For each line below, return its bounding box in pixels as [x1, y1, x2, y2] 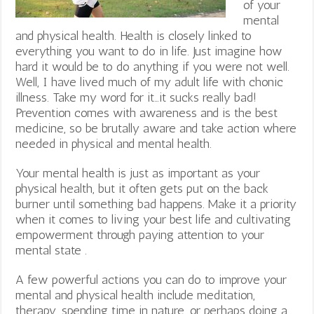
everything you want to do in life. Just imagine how [15, 43, 283, 59]
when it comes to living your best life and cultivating [15, 211, 292, 227]
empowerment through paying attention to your [15, 226, 265, 243]
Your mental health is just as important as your [15, 165, 261, 181]
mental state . [15, 242, 88, 258]
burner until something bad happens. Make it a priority [15, 196, 297, 212]
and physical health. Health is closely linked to [15, 27, 252, 43]
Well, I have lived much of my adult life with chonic [15, 74, 284, 90]
